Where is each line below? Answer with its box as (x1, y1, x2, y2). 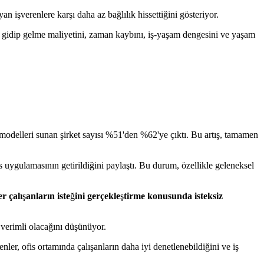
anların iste (26, 191, 70, 202)
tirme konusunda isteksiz (124, 191, 223, 202)
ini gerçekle (75, 191, 120, 202)
